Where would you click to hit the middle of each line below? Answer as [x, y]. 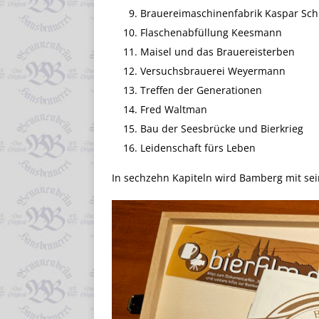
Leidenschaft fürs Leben [198, 147]
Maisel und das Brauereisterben [218, 51]
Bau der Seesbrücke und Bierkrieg [222, 128]
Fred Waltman [174, 109]
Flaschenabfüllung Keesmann [211, 32]
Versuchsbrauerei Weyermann [213, 70]
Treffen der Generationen [201, 90]
